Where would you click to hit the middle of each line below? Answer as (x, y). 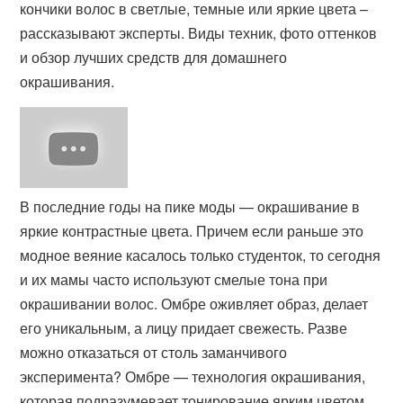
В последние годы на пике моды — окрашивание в (190, 206)
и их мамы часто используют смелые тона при (174, 279)
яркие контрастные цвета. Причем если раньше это (192, 231)
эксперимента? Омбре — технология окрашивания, (193, 376)
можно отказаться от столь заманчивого (154, 352)
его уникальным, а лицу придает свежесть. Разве (184, 328)
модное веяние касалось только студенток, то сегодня (201, 255)
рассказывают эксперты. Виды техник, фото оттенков (199, 33)
